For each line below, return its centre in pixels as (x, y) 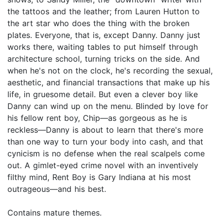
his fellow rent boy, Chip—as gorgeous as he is (97, 118)
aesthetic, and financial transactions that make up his (109, 83)
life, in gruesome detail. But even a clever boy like (103, 94)
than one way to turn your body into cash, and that (105, 142)
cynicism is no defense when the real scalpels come (106, 154)
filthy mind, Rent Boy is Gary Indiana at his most (99, 177)
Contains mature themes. (55, 213)
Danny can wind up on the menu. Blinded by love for (108, 106)
